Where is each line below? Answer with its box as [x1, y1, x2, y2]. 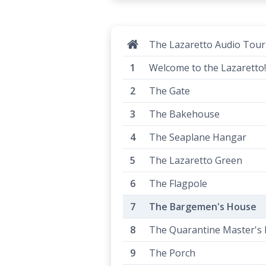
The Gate [149, 84, 190, 97]
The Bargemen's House [149, 200, 256, 213]
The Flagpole [149, 177, 207, 190]
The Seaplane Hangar [149, 131, 246, 144]
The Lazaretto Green [149, 154, 242, 167]
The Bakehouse [149, 107, 220, 121]
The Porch [149, 246, 195, 259]
